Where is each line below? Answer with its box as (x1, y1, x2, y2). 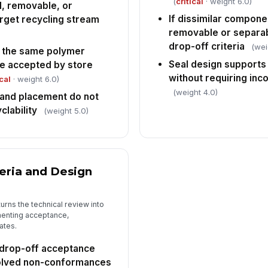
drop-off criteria (169, 41, 245, 53)
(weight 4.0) (173, 87, 218, 98)
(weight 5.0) (43, 106, 89, 116)
